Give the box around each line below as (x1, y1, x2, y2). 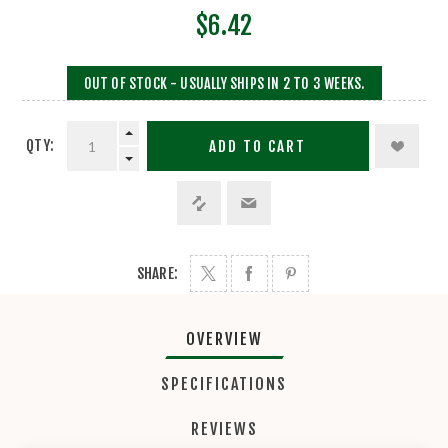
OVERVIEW (185, 329, 263, 350)
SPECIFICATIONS (161, 374, 287, 395)
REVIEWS (190, 419, 258, 440)
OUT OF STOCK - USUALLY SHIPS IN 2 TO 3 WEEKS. (83, 74, 365, 92)
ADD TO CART (209, 136, 307, 156)
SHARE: (136, 264, 179, 284)
